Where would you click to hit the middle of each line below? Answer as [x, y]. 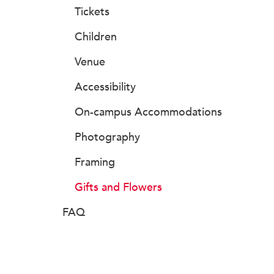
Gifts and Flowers [118, 187]
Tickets [92, 12]
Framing [95, 162]
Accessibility [105, 87]
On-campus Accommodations [148, 112]
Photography [107, 137]
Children [96, 37]
